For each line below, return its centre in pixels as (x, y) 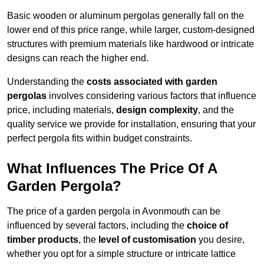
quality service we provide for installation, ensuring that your (131, 124)
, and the (216, 110)
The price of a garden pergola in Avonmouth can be (114, 212)
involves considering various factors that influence (151, 96)
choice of (207, 226)
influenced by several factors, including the (97, 226)
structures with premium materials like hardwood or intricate (131, 44)
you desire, (220, 240)
